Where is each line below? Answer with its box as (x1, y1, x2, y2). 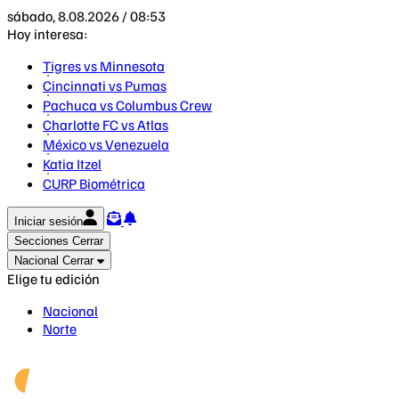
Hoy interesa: (7, 25, 87, 43)
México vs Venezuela (43, 135, 169, 153)
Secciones (14, 234, 69, 248)
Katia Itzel (43, 155, 102, 173)
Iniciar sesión (14, 215, 83, 228)
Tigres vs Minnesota (43, 57, 165, 75)
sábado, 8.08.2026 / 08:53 (7, 7, 166, 25)
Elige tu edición (7, 270, 100, 288)
